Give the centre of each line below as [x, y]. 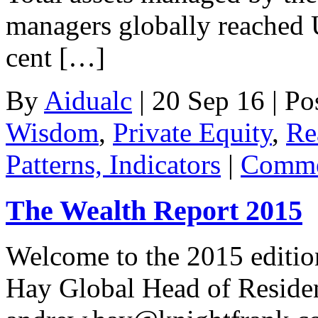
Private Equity [192, 132]
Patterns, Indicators [113, 164]
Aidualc [88, 100]
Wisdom [52, 132]
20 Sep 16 [208, 100]
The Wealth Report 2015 [154, 210]
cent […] [55, 57]
